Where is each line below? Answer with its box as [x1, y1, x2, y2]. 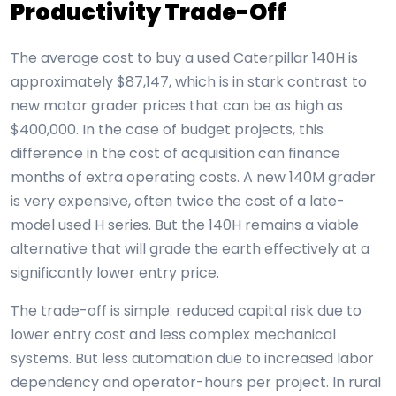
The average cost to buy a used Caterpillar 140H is [11, 48, 358, 69]
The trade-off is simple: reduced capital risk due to [11, 301, 362, 322]
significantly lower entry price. [11, 263, 219, 284]
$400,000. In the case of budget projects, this [11, 119, 324, 141]
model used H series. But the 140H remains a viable [11, 215, 359, 236]
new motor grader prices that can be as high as [11, 95, 343, 117]
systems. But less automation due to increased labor [11, 348, 374, 369]
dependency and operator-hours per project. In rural [11, 372, 381, 393]
